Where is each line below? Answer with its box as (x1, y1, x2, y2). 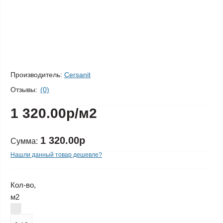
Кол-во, (10, 181, 36, 189)
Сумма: (10, 137, 38, 145)
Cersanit (64, 71, 91, 79)
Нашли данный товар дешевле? (10, 151, 102, 158)
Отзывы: (10, 85, 37, 94)
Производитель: (10, 71, 62, 79)
